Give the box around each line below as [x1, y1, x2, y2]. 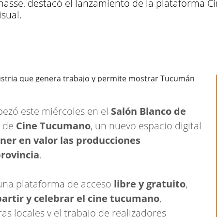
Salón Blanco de [111, 105, 186, 118]
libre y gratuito [114, 177, 186, 190]
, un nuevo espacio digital [91, 119, 201, 132]
